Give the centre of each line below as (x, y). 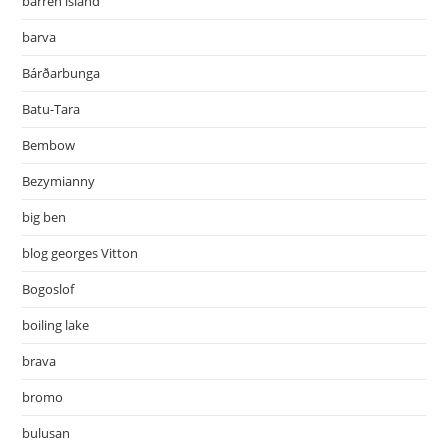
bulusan (46, 433)
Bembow (49, 145)
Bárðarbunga (61, 73)
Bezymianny (59, 181)
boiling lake (56, 325)
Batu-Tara (51, 109)
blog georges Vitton (80, 253)
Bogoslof (48, 289)
